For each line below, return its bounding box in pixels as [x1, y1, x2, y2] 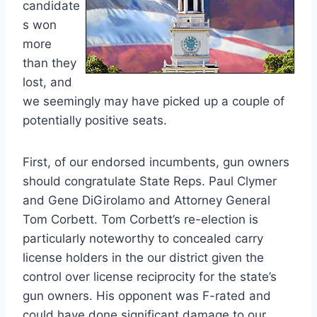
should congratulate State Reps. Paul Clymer [23, 173, 277, 188]
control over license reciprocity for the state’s [23, 269, 277, 284]
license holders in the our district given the [23, 250, 264, 265]
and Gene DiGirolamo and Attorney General [23, 192, 270, 207]
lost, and [23, 74, 72, 89]
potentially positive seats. [23, 113, 167, 127]
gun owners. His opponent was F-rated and [23, 288, 271, 303]
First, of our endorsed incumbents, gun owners [23, 154, 289, 169]
